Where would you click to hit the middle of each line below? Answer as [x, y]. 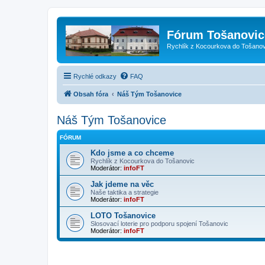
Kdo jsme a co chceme [132, 153]
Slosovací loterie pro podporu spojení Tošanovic [159, 223]
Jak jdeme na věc [122, 184]
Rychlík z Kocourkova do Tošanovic [143, 161]
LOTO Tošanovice [123, 215]
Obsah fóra [91, 94]
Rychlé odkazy [95, 76]
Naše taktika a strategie [125, 192]
